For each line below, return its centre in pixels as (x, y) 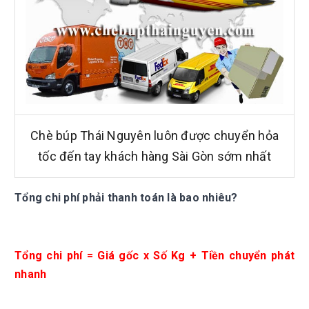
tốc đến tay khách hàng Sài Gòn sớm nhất (154, 156)
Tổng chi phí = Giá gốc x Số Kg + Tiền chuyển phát (154, 256)
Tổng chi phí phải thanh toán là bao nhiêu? (126, 198)
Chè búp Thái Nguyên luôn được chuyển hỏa (154, 136)
